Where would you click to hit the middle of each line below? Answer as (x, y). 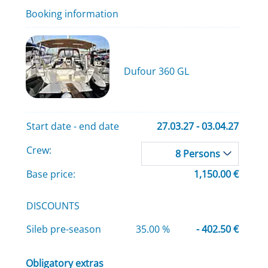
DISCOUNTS (53, 206)
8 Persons (197, 154)
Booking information (72, 13)
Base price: (51, 174)
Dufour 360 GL (156, 71)
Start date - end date (72, 127)
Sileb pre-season (63, 229)
